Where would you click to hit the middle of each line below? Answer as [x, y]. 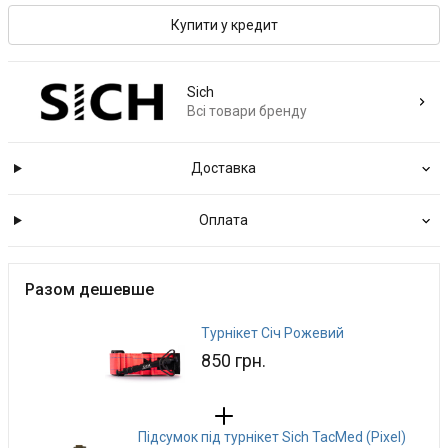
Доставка [223, 168]
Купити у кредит [224, 25]
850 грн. [233, 360]
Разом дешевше [89, 289]
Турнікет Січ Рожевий [272, 333]
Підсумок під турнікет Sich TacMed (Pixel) [272, 437]
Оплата [223, 220]
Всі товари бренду [246, 111]
